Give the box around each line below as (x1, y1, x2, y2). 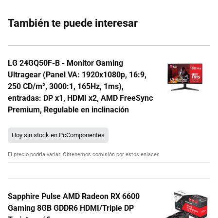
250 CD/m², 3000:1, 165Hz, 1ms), (8, 82, 124, 91)
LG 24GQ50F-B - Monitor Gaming (8, 58, 123, 68)
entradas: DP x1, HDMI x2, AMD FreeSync (8, 93, 153, 103)
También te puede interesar (8, 17, 138, 30)
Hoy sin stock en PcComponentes (12, 131, 105, 139)
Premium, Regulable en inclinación (8, 105, 129, 115)
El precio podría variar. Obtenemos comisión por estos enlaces (8, 151, 160, 158)
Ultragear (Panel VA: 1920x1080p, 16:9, (8, 70, 146, 80)
